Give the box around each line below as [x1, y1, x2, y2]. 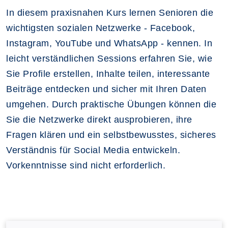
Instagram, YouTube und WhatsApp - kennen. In [6, 38, 212, 48]
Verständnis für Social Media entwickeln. [6, 145, 180, 155]
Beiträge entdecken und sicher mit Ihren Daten [6, 84, 207, 94]
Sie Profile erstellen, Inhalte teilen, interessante [6, 69, 210, 79]
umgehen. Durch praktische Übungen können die [6, 99, 216, 109]
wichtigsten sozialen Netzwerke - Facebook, [6, 23, 195, 33]
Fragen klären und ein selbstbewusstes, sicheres [6, 130, 216, 140]
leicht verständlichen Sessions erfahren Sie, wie [6, 53, 212, 64]
